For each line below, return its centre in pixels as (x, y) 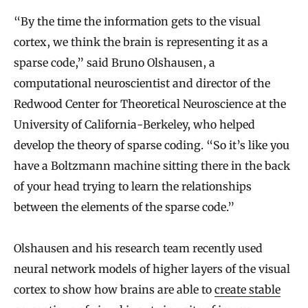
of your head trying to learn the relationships (133, 187)
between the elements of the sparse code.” (124, 207)
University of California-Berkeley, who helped (134, 125)
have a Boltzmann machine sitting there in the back (152, 166)
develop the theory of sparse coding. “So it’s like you (152, 145)
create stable (247, 290)
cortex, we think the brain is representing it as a (141, 42)
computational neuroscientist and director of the (142, 84)
